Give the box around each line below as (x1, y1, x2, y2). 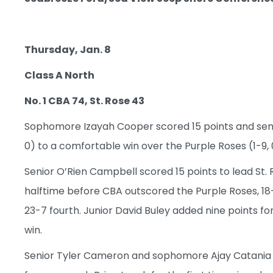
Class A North (24, 68, 94, 82)
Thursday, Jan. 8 (24, 42, 111, 57)
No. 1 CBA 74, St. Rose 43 (24, 93, 144, 108)
